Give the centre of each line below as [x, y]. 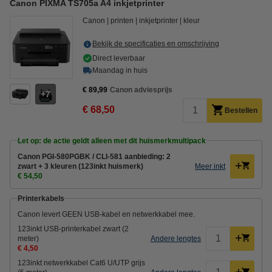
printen [122, 20]
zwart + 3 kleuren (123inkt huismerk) [80, 166]
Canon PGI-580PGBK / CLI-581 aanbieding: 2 [94, 156]
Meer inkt [210, 166]
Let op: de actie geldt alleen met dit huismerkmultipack [112, 141]
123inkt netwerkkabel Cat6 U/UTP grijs [81, 263]
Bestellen [241, 110]
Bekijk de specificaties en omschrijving [156, 43]
